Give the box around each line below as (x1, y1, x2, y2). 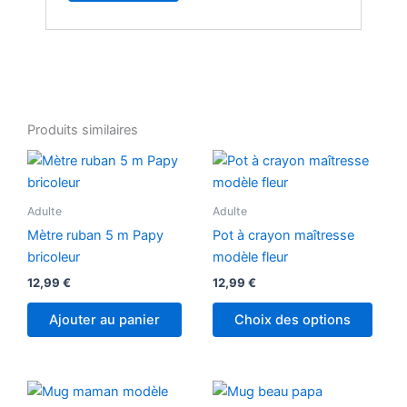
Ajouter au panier (49, 312, 160, 329)
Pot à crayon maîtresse (213, 227, 354, 244)
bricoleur (27, 249, 80, 266)
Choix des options (234, 312, 351, 329)
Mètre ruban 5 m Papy (27, 227, 164, 244)
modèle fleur (213, 249, 288, 266)
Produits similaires (27, 122, 138, 139)
